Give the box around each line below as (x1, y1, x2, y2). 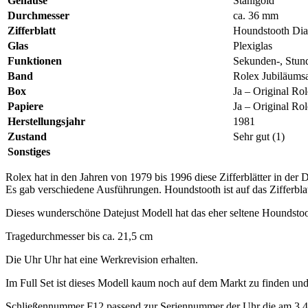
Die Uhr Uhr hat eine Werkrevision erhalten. (5, 254, 198, 266)
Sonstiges (8, 146, 50, 158)
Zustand (8, 131, 47, 143)
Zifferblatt (8, 25, 56, 37)
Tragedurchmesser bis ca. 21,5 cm (5, 230, 153, 243)
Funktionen (8, 55, 62, 67)
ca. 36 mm (233, 10, 278, 22)
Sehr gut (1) (233, 131, 285, 143)
